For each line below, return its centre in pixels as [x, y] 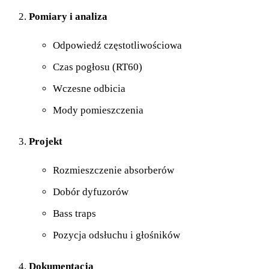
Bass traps [74, 214]
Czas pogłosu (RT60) [98, 67]
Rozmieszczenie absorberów [113, 171]
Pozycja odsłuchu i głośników [116, 235]
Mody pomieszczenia [98, 110]
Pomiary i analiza [68, 17]
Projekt [46, 142]
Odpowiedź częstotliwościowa [117, 46]
